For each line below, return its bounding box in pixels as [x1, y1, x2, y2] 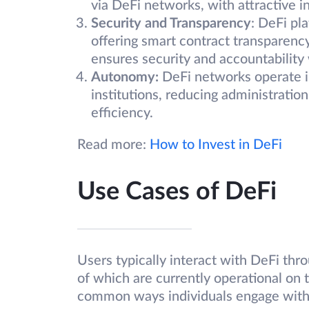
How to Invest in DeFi [150, 138, 282, 152]
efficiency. [91, 106, 153, 121]
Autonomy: [91, 70, 162, 85]
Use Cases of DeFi [77, 179, 277, 205]
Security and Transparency [91, 17, 251, 31]
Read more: [77, 138, 150, 152]
